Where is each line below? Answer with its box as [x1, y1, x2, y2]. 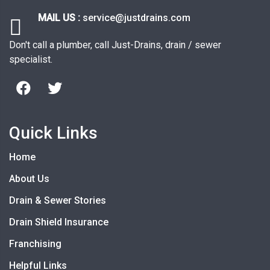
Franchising [9, 238, 61, 250]
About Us [9, 173, 49, 185]
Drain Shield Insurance [9, 216, 108, 228]
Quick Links [9, 123, 98, 143]
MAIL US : [38, 12, 83, 24]
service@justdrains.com [83, 12, 190, 24]
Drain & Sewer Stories [9, 195, 106, 207]
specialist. [9, 54, 52, 66]
